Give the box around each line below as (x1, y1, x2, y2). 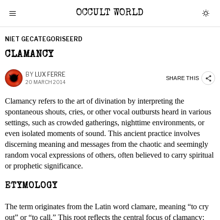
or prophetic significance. (5, 162, 83, 170)
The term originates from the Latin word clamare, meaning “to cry (5, 202, 209, 211)
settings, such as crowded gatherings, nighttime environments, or (5, 118, 204, 127)
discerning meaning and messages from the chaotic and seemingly (5, 140, 208, 148)
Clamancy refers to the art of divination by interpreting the (5, 97, 184, 105)
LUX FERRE (35, 71, 65, 78)
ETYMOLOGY (5, 182, 57, 191)
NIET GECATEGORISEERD (5, 35, 82, 43)
